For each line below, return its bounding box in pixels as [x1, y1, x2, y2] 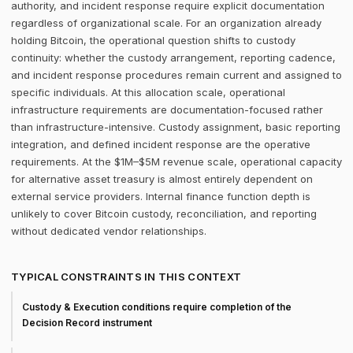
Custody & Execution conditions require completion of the [22, 301, 292, 313]
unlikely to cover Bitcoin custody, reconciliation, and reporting [11, 207, 317, 220]
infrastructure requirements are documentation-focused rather [11, 103, 323, 116]
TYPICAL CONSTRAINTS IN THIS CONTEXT [11, 270, 242, 283]
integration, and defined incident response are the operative [11, 138, 310, 150]
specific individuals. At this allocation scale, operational [11, 86, 285, 98]
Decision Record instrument [22, 317, 152, 329]
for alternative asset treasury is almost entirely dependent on [11, 173, 313, 185]
